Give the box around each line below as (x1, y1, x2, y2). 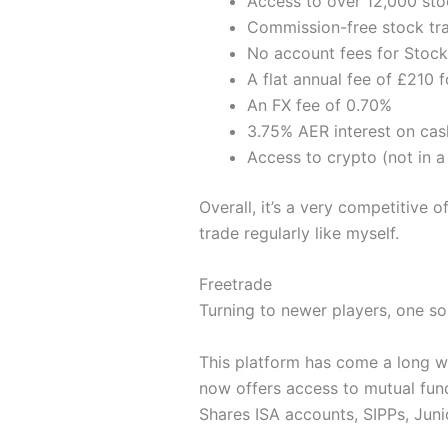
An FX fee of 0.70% (246, 94, 392, 115)
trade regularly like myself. (198, 222, 399, 243)
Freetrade (198, 274, 272, 295)
